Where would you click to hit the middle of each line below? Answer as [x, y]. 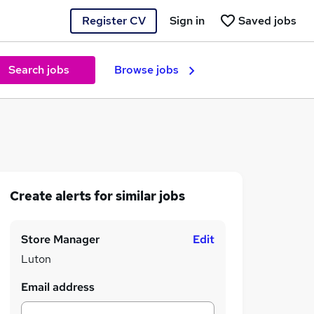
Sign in [187, 20]
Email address [58, 287]
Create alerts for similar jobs [97, 196]
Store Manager [60, 239]
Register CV [114, 20]
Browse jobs [146, 70]
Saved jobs [267, 20]
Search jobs [39, 70]
